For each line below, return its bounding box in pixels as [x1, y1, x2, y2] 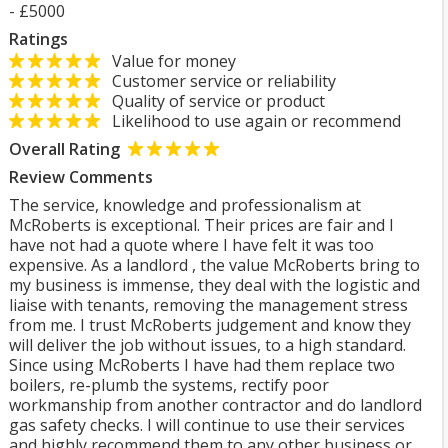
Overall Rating [9, 138, 120, 160]
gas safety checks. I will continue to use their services [9, 414, 405, 436]
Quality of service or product [100, 90, 325, 112]
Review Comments [9, 166, 153, 188]
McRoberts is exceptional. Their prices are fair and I [9, 214, 394, 236]
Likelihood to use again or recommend [100, 110, 401, 132]
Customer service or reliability [100, 70, 336, 92]
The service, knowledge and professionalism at [9, 194, 361, 216]
